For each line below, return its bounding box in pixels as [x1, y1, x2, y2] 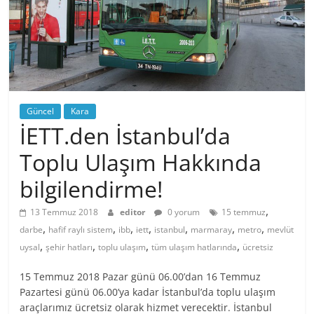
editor [120, 206, 148, 219]
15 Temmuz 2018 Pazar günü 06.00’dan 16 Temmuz [20, 270, 261, 284]
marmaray [191, 224, 233, 236]
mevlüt [267, 224, 294, 236]
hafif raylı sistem [48, 224, 114, 236]
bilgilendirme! [20, 174, 163, 205]
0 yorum [165, 206, 200, 219]
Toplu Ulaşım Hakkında [20, 147, 262, 178]
